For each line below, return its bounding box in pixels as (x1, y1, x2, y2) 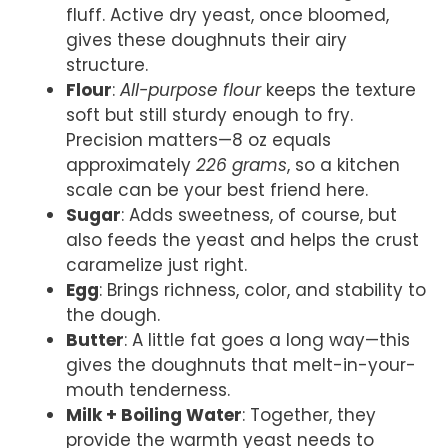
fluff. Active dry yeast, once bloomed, (66, 3, 389, 28)
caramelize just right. (66, 253, 247, 278)
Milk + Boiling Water (66, 403, 242, 428)
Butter (66, 328, 124, 353)
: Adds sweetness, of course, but (121, 203, 397, 228)
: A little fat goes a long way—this (124, 328, 410, 353)
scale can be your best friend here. (66, 178, 368, 203)
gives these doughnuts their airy (66, 28, 347, 53)
